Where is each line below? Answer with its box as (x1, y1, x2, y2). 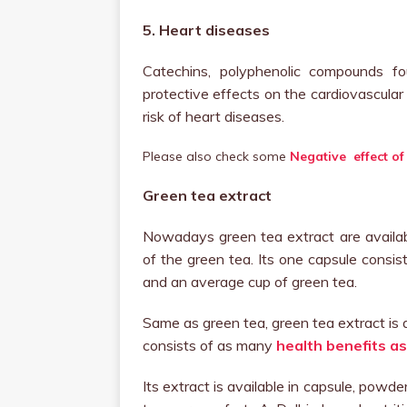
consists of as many (143, 336, 276, 354)
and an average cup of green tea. (143, 273, 357, 291)
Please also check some (143, 148, 286, 164)
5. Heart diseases (143, 21, 270, 39)
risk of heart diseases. (143, 107, 284, 125)
